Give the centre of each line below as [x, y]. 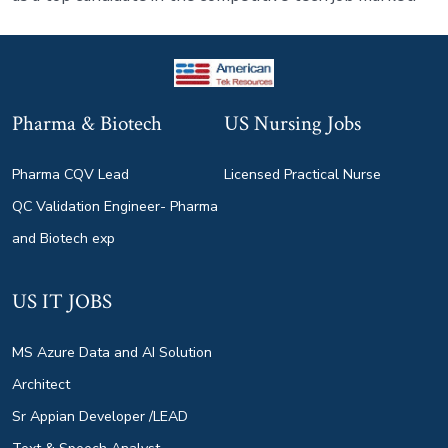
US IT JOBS [61, 301]
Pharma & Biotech [86, 123]
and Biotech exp [63, 238]
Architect [40, 384]
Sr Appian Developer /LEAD [99, 416]
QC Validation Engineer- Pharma [114, 206]
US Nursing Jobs [292, 123]
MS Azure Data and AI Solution [111, 352]
